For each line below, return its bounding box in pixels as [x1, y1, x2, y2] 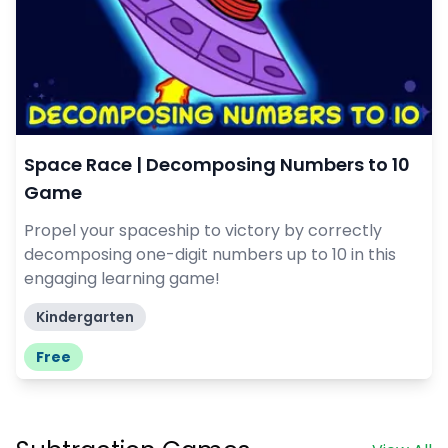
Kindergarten [36, 306, 134, 327]
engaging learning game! [24, 266, 220, 290]
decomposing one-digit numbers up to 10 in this [24, 242, 396, 266]
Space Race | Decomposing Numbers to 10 [24, 151, 410, 177]
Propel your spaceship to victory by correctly [24, 218, 382, 242]
